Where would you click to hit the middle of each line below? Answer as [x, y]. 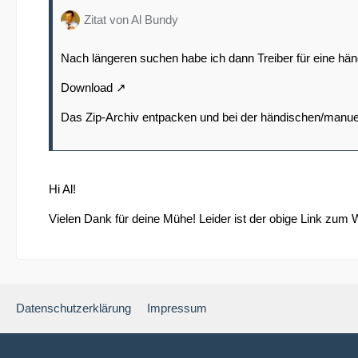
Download [87, 88]
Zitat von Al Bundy [131, 20]
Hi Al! [62, 189]
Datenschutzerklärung [74, 308]
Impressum [177, 308]
